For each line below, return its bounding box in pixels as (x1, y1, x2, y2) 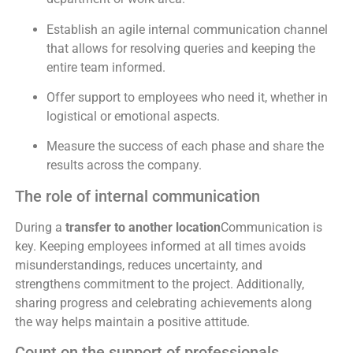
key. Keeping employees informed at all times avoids (14, 238, 306, 254)
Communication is (220, 219, 322, 235)
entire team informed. (46, 59, 165, 75)
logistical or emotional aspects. (46, 108, 220, 124)
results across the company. (46, 158, 202, 173)
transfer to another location (65, 219, 221, 235)
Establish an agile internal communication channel (46, 21, 328, 37)
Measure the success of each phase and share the (46, 139, 324, 154)
